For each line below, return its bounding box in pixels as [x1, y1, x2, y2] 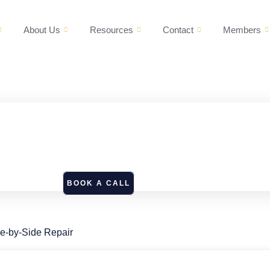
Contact [163, 24, 193, 35]
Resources [90, 24, 133, 35]
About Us [24, 24, 60, 35]
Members [223, 24, 261, 35]
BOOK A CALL [67, 178, 131, 187]
